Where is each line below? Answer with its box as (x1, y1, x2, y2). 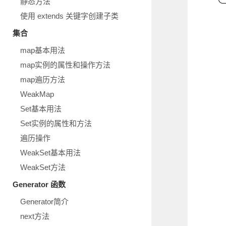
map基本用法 (20, 46, 65, 54)
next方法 (20, 212, 49, 220)
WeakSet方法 (20, 163, 66, 172)
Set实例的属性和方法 (20, 119, 92, 128)
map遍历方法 (20, 75, 65, 84)
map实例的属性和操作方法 (20, 61, 110, 69)
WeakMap (20, 90, 54, 98)
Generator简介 (20, 197, 69, 206)
